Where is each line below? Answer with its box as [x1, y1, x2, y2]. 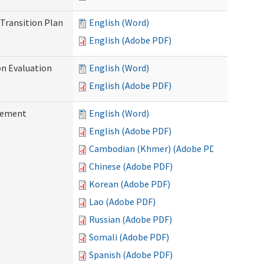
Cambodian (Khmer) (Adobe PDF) [89, 143, 223, 154]
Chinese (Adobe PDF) [89, 160, 173, 172]
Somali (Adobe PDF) [89, 231, 169, 243]
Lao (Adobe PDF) [89, 196, 156, 207]
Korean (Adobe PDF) [89, 178, 170, 190]
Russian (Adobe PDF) [89, 213, 172, 225]
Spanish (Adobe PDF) [89, 249, 173, 260]
